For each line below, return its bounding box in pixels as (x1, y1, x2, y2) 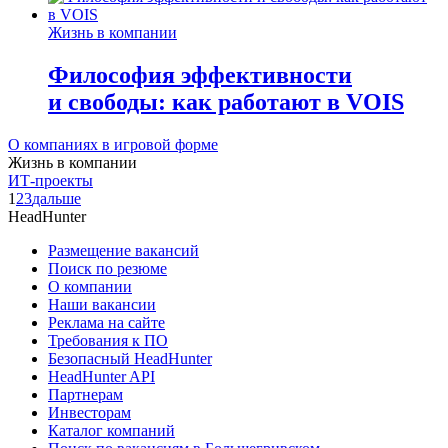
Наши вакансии (48, 296, 156, 314)
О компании (48, 278, 132, 296)
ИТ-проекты (8, 172, 93, 190)
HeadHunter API (48, 368, 155, 386)
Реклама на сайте (48, 314, 165, 332)
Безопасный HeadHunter (48, 350, 212, 368)
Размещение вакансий (48, 242, 199, 260)
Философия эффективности (48, 62, 352, 89)
